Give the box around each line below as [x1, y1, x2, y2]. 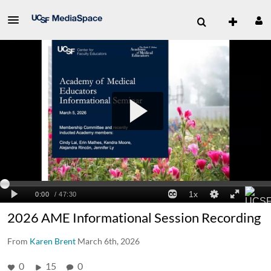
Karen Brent [30, 235, 76, 246]
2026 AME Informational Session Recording [7, 209, 261, 226]
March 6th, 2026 [77, 235, 140, 246]
